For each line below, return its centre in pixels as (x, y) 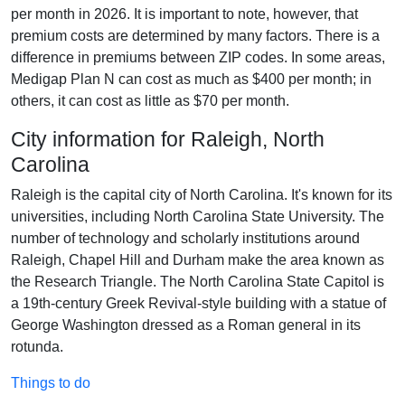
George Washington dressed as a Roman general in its (186, 325)
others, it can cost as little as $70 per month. (150, 100)
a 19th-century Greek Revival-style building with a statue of (198, 303)
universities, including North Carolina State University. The (198, 216)
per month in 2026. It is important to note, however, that (184, 14)
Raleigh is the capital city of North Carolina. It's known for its (202, 194)
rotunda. (37, 346)
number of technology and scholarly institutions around (185, 238)
